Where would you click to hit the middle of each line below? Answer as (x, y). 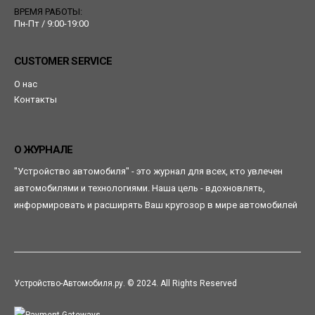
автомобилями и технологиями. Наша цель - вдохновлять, (140, 188)
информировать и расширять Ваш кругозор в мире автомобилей (156, 205)
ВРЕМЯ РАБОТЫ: (48, 12)
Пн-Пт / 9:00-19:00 (51, 24)
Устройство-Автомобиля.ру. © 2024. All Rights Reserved (126, 284)
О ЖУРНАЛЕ (44, 150)
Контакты (36, 100)
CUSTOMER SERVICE (63, 62)
